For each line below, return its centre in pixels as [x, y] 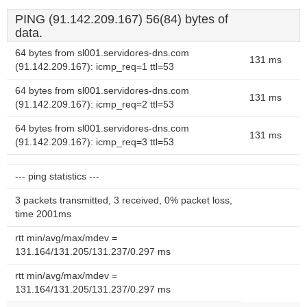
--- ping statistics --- [57, 176]
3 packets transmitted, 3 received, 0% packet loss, [124, 200]
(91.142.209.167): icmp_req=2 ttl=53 [95, 105]
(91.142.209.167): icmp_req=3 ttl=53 [95, 142]
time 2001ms [43, 214]
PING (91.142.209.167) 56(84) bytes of [122, 19]
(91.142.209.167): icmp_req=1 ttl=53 [95, 67]
